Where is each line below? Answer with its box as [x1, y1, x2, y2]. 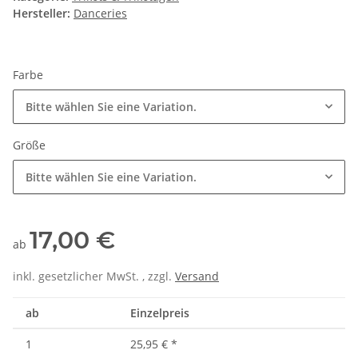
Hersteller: [13, 6, 70, 22]
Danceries [74, 6, 127, 22]
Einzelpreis [130, 305, 189, 321]
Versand [175, 268, 219, 284]
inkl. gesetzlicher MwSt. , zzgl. [13, 268, 175, 284]
